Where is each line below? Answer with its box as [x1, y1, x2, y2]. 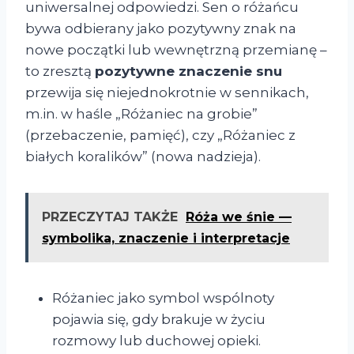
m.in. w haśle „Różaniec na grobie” [25, 106, 258, 122]
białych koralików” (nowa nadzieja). [25, 149, 261, 165]
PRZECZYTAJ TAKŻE [42, 209, 178, 225]
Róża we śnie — [186, 209, 292, 225]
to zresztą [25, 63, 95, 80]
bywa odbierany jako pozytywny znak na [25, 21, 296, 37]
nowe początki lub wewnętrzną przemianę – [25, 42, 327, 58]
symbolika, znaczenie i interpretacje [42, 231, 290, 247]
